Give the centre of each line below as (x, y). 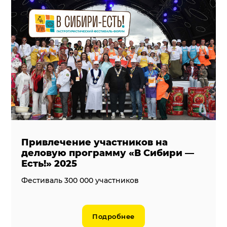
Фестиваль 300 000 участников (80, 180)
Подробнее (113, 216)
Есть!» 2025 (49, 163)
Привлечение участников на (95, 142)
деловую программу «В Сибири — (108, 153)
